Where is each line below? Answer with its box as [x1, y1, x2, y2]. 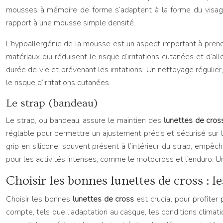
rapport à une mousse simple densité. [6, 17, 135, 28]
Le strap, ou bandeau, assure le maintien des [6, 115, 164, 126]
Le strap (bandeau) [6, 97, 98, 110]
